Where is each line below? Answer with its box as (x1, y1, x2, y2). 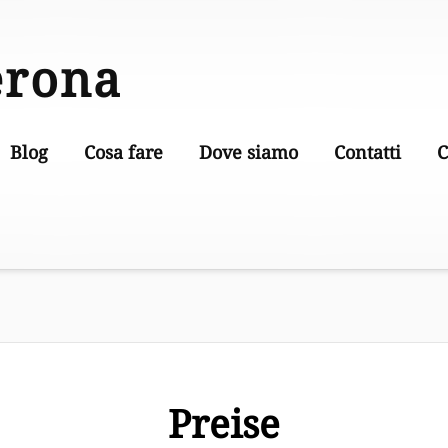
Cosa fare (83, 140, 163, 164)
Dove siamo (198, 140, 298, 164)
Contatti (333, 140, 401, 164)
